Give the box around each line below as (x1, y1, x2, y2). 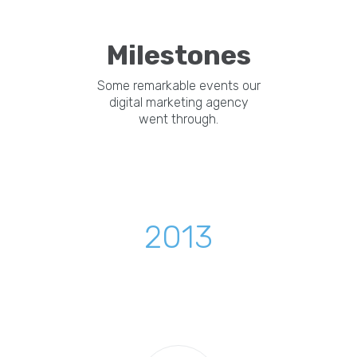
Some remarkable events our (96, 77, 261, 93)
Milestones (106, 38, 251, 72)
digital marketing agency (108, 94, 249, 110)
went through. (139, 111, 218, 127)
